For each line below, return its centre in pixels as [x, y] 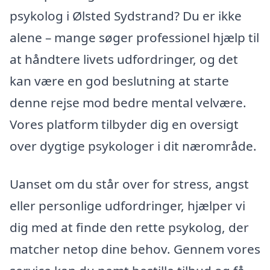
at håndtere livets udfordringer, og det [124, 59]
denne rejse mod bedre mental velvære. [128, 102]
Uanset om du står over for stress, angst [129, 184]
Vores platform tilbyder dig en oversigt [124, 124]
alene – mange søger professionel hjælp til [134, 37]
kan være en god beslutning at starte [119, 80]
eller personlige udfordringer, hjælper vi [127, 206]
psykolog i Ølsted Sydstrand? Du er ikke [126, 15]
